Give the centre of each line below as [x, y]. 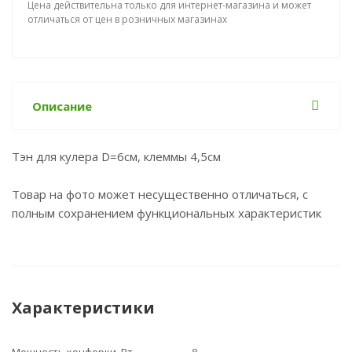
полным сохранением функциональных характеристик [167, 213]
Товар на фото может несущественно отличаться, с [160, 194]
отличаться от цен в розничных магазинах [127, 19]
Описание [62, 106]
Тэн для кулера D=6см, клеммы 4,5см [116, 156]
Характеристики [83, 308]
